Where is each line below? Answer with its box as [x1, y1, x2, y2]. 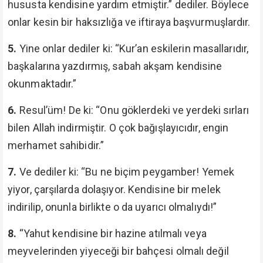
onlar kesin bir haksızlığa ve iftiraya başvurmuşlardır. [8, 16, 251, 28]
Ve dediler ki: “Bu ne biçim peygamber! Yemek [19, 166, 235, 178]
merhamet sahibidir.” [8, 139, 104, 151]
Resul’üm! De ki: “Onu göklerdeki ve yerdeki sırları [19, 104, 249, 116]
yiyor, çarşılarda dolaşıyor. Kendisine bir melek [8, 183, 221, 195]
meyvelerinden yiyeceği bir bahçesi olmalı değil [8, 245, 229, 257]
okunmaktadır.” [8, 77, 77, 90]
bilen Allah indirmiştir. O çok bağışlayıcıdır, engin [8, 122, 229, 134]
